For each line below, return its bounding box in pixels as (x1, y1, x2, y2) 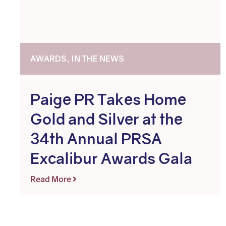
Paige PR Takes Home (30, 90, 186, 108)
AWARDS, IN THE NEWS (30, 53, 124, 64)
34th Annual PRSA (30, 130, 162, 148)
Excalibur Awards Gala (30, 149, 192, 167)
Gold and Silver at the (30, 110, 183, 128)
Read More (30, 174, 73, 184)
